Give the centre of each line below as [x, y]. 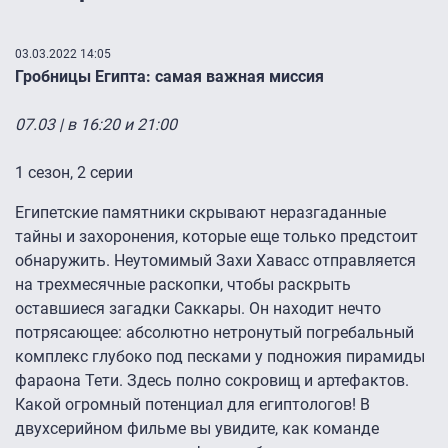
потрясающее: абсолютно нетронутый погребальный [214, 333]
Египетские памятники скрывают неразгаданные [200, 213]
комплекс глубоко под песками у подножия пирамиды [220, 357]
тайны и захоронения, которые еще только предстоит [216, 237]
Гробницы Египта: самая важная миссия [169, 77]
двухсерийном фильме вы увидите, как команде [197, 429]
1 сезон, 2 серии [74, 173]
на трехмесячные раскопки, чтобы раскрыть [183, 285]
